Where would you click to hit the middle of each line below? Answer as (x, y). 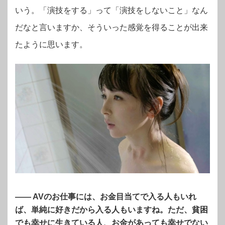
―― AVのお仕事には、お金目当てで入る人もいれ (106, 197)
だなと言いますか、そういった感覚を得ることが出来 (111, 28)
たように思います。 (51, 45)
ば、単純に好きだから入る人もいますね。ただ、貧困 (111, 210)
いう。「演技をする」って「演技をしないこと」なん (111, 11)
